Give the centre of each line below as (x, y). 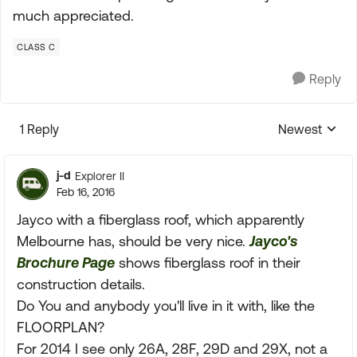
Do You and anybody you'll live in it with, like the (166, 306)
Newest (300, 129)
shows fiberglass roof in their (208, 263)
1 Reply (39, 129)
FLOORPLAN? (61, 327)
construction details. (81, 284)
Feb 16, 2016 (86, 192)
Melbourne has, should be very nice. (133, 241)
